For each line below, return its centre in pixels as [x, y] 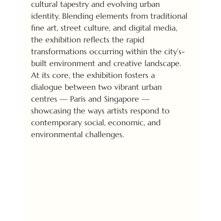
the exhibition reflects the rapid [89, 40]
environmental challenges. [77, 134]
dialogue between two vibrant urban [97, 87]
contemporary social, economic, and [97, 123]
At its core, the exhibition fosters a [94, 75]
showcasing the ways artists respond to [101, 111]
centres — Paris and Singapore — [91, 99]
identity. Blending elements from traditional [110, 16]
